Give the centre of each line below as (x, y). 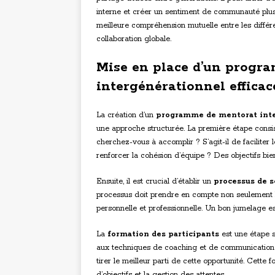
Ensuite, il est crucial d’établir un (155, 182)
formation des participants (163, 234)
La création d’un (126, 115)
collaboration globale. (134, 39)
